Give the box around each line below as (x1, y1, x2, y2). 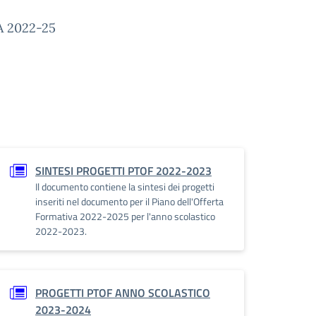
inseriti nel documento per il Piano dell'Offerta (35, 193, 224, 209)
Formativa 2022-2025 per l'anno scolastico (35, 208, 215, 224)
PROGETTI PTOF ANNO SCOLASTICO (35, 284, 210, 301)
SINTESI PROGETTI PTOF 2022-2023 (35, 162, 212, 179)
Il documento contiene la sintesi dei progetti (35, 178, 214, 194)
